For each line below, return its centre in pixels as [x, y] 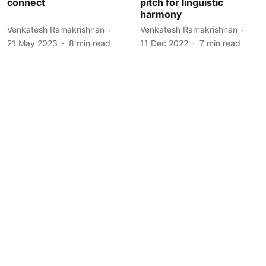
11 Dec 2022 [164, 43]
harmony [161, 14]
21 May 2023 [32, 43]
